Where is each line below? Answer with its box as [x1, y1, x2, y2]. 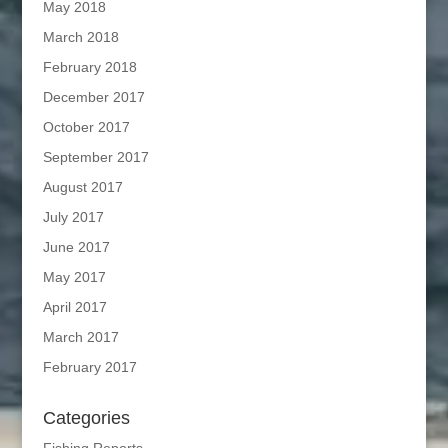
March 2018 [42, 28, 119, 45]
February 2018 [42, 58, 137, 75]
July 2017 [42, 208, 104, 225]
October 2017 [42, 118, 130, 135]
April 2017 [42, 298, 107, 315]
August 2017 [42, 178, 123, 195]
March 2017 [42, 328, 119, 345]
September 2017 [42, 148, 149, 165]
